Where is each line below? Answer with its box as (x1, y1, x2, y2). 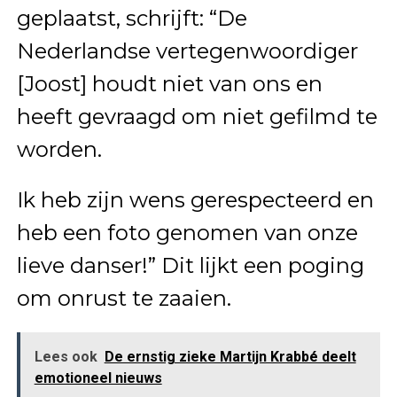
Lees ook (34, 347, 97, 365)
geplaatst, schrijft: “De (16, 4, 247, 31)
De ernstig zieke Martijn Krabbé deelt (104, 347, 356, 365)
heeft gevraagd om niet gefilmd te (16, 103, 378, 129)
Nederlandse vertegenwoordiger (16, 37, 358, 64)
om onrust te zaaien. (16, 284, 231, 311)
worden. (16, 136, 102, 162)
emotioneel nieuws (34, 369, 162, 386)
